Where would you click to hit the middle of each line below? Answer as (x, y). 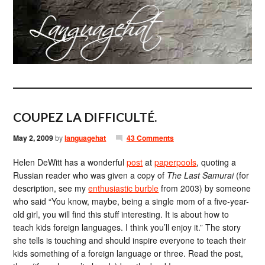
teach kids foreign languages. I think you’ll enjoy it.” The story (127, 227)
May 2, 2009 (33, 138)
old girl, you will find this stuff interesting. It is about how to (121, 214)
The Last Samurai (201, 175)
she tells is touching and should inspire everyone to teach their (130, 240)
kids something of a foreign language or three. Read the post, (128, 253)
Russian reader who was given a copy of (90, 175)
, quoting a (216, 162)
